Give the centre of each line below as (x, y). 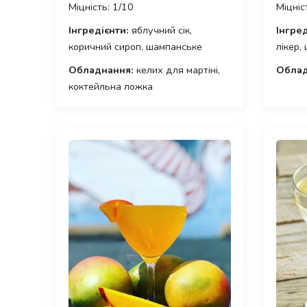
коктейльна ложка (111, 87)
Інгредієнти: (99, 30)
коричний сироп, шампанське (135, 47)
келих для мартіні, (177, 70)
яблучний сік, (160, 30)
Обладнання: (101, 70)
